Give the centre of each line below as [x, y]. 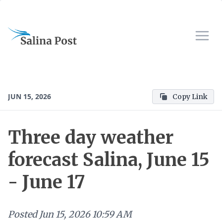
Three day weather [91, 138]
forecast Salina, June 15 [109, 160]
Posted [23, 214]
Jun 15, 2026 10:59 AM [85, 214]
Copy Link [190, 97]
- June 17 [47, 182]
